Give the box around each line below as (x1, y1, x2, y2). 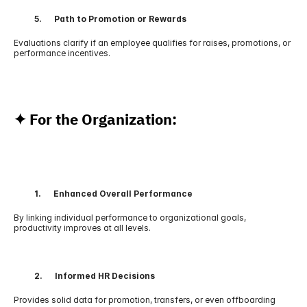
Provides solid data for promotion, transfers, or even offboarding (14, 295, 275, 305)
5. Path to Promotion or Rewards (14, 14, 186, 24)
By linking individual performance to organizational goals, (14, 212, 246, 223)
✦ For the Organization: (14, 108, 177, 131)
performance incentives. (14, 48, 110, 58)
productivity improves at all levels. (14, 223, 151, 233)
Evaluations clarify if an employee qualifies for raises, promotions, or (14, 38, 291, 48)
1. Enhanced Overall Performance (14, 188, 193, 199)
